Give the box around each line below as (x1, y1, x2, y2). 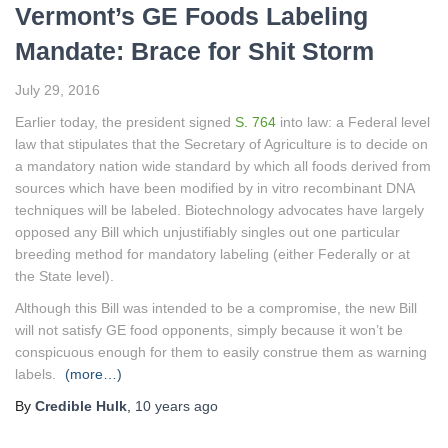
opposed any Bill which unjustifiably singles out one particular (15, 223, 400, 240)
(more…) (65, 365, 122, 382)
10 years (135, 397, 190, 414)
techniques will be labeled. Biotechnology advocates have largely (15, 201, 424, 218)
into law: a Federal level (276, 113, 430, 130)
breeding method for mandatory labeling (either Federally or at (15, 245, 410, 262)
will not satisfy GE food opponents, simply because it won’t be (15, 321, 403, 338)
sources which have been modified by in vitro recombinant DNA (15, 179, 414, 196)
